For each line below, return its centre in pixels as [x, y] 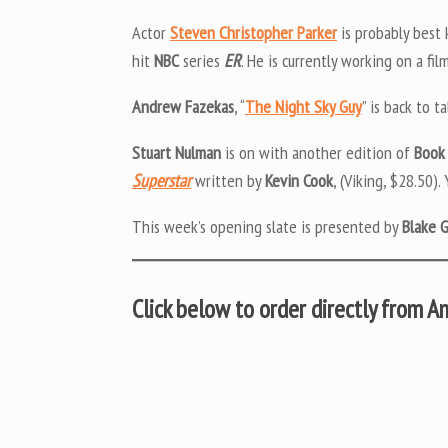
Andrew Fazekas [183, 106]
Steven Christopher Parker [253, 32]
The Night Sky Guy [303, 106]
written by [230, 180]
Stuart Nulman [176, 152]
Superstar [161, 180]
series [201, 60]
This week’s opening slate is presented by [267, 226]
